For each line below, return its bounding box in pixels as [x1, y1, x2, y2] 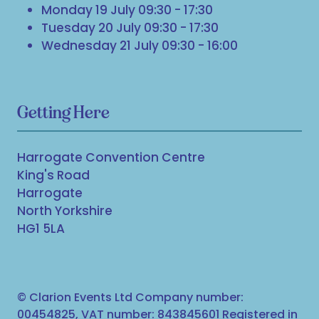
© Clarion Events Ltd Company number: [17, 289, 244, 306]
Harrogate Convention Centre [17, 149, 205, 167]
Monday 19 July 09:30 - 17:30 [41, 1, 214, 19]
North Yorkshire [17, 202, 113, 220]
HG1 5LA [17, 220, 65, 238]
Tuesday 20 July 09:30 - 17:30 [41, 19, 219, 37]
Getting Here [17, 101, 110, 124]
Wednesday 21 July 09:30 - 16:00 [41, 37, 239, 55]
